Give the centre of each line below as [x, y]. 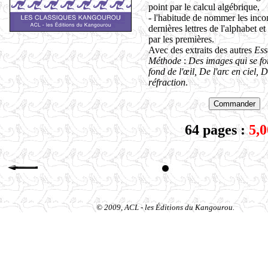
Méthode [165, 61]
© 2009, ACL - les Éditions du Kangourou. [165, 207]
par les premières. [181, 39]
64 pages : [215, 130]
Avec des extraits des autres [201, 50]
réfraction [167, 82]
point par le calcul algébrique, [204, 7]
